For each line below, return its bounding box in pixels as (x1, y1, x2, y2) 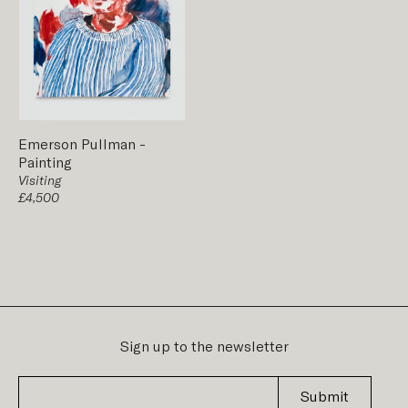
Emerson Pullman (18, 135, 139, 153)
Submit (300, 387, 349, 405)
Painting (18, 153, 72, 171)
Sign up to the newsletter (119, 337, 289, 355)
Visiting (18, 172, 61, 189)
